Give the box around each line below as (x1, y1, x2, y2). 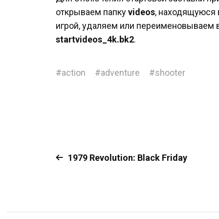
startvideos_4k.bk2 (56, 34, 134, 44)
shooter (155, 67, 185, 78)
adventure (101, 67, 140, 78)
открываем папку (56, 7, 128, 17)
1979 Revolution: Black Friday (68, 153, 187, 163)
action (62, 67, 86, 78)
